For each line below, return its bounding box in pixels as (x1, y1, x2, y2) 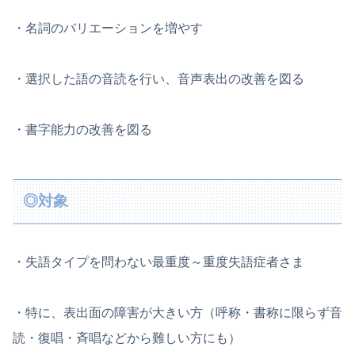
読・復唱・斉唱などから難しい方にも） (13, 330, 241, 345)
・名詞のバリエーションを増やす (13, 21, 203, 35)
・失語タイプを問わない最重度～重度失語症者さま (13, 254, 304, 269)
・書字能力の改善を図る (13, 122, 152, 136)
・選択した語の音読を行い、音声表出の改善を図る (13, 71, 304, 86)
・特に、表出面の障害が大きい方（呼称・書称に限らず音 (13, 305, 342, 319)
